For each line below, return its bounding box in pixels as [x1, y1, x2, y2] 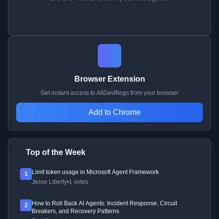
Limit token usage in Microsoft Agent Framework [32, 169, 159, 176]
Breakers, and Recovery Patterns [32, 208, 119, 215]
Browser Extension [74, 75, 145, 84]
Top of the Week [26, 148, 86, 157]
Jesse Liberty [32, 178, 67, 186]
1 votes [69, 178, 88, 186]
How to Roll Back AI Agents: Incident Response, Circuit [32, 200, 177, 207]
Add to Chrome [88, 108, 141, 117]
